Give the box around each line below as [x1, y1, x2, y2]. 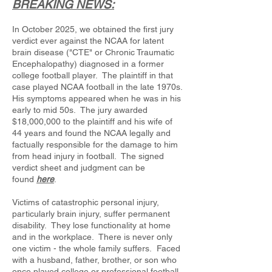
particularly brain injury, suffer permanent [12, 209, 170, 219]
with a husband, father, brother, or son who [12, 255, 177, 265]
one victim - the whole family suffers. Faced [12, 243, 180, 253]
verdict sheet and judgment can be [12, 163, 145, 172]
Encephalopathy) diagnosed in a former [12, 59, 164, 69]
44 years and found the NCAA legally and [12, 128, 171, 138]
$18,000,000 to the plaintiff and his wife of [12, 117, 172, 126]
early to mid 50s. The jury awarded [12, 105, 148, 115]
